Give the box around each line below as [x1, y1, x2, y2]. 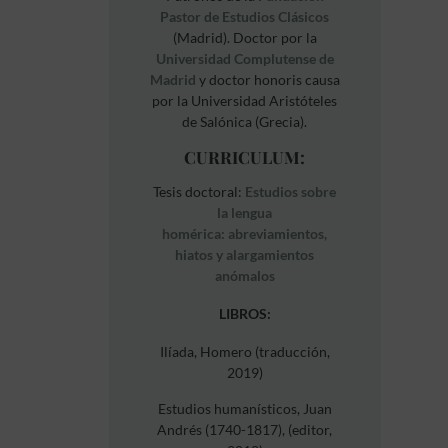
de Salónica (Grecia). [182, 113, 308, 131]
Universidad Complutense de [155, 50, 334, 68]
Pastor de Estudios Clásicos [160, 8, 330, 26]
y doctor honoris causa [195, 71, 340, 89]
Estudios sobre [245, 183, 337, 201]
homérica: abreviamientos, [162, 225, 328, 243]
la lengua [217, 204, 273, 222]
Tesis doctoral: [153, 183, 246, 201]
